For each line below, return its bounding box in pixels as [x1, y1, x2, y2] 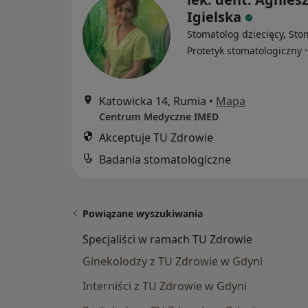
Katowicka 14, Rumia [99, 93, 206, 109]
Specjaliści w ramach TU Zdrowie [82, 232, 252, 247]
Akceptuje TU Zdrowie [99, 130, 213, 146]
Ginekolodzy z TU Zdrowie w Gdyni [82, 254, 263, 269]
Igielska [187, 8, 241, 27]
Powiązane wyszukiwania [82, 207, 203, 221]
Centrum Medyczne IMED [99, 110, 219, 124]
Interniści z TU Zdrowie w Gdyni [82, 278, 247, 294]
